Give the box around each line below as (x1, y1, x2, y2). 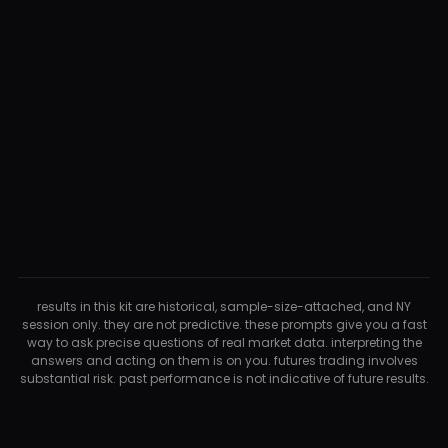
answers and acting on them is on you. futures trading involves (30, 351, 418, 369)
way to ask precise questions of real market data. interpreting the (26, 333, 422, 351)
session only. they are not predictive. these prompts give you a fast (21, 315, 427, 333)
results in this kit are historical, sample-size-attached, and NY (37, 297, 411, 315)
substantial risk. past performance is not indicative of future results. (19, 369, 429, 387)
